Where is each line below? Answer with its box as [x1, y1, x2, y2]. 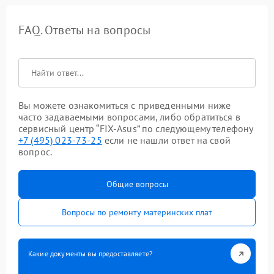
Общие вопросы [106, 179, 168, 190]
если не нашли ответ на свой [102, 134, 231, 146]
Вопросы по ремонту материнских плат [62, 207, 212, 218]
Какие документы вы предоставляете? [28, 249, 153, 258]
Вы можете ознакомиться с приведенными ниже [18, 99, 231, 111]
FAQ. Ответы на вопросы [18, 22, 151, 38]
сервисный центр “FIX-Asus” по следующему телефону [18, 122, 253, 135]
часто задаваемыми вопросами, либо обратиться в [18, 111, 240, 123]
